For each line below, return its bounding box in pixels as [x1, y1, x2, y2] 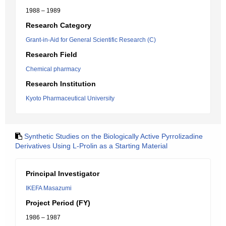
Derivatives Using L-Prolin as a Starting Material [15, 142, 167, 150]
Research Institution [26, 80, 96, 88]
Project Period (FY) [26, 199, 90, 207]
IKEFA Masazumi [26, 185, 72, 192]
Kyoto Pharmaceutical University [26, 95, 115, 102]
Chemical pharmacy [26, 66, 81, 73]
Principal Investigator [26, 169, 99, 178]
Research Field [26, 50, 77, 59]
